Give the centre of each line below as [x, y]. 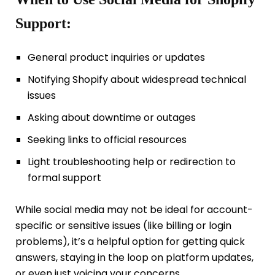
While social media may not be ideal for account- [134, 209]
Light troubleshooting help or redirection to [131, 161]
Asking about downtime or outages [111, 117]
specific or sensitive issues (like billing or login [123, 225]
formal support [64, 177]
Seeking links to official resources [107, 139]
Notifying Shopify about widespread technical [137, 79]
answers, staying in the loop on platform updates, [134, 257]
